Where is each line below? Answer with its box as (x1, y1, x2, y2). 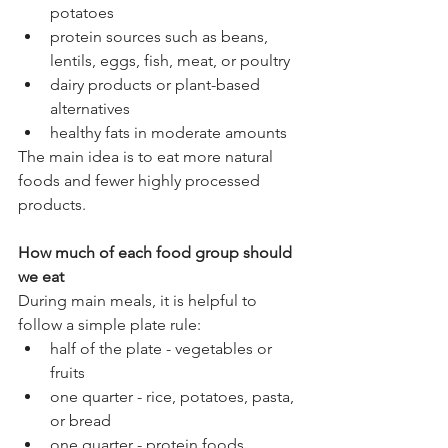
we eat (18, 266, 64, 286)
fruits (50, 362, 85, 382)
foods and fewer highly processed (18, 170, 264, 190)
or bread (50, 410, 111, 430)
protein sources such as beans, (50, 26, 272, 46)
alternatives (50, 98, 130, 118)
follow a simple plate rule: (18, 314, 201, 334)
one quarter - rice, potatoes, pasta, (50, 386, 298, 406)
